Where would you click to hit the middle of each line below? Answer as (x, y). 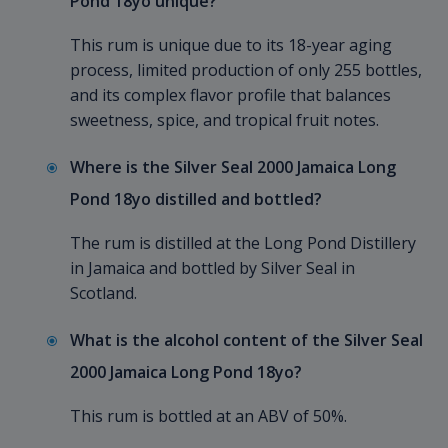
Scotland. (103, 293)
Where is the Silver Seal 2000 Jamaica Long (233, 167)
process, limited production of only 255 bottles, (246, 70)
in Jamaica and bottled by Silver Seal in (212, 268)
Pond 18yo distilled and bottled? (196, 199)
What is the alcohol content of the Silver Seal (246, 340)
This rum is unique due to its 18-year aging (231, 45)
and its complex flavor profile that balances (230, 95)
